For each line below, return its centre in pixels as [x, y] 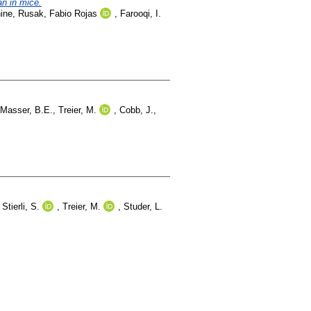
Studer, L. [143, 206]
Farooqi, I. [141, 13]
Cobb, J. [136, 110]
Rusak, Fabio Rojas [58, 13]
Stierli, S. [21, 206]
